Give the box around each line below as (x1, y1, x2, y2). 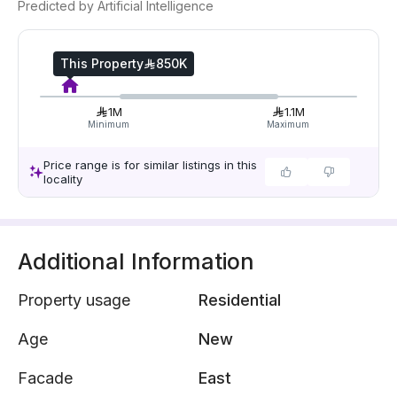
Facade (18, 369, 73, 387)
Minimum (88, 119, 129, 129)
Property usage (18, 291, 130, 309)
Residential (198, 291, 281, 309)
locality (43, 172, 82, 186)
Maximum (267, 119, 309, 129)
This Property (60, 56, 144, 71)
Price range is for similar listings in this (43, 158, 257, 172)
